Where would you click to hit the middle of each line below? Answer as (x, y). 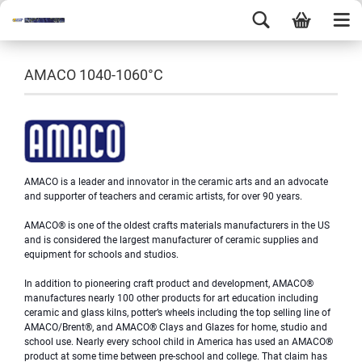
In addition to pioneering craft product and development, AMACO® (169, 284)
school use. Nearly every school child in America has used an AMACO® (179, 342)
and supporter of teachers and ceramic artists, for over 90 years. (163, 196)
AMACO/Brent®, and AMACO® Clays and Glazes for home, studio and (176, 327)
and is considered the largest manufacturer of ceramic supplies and (171, 240)
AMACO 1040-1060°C (94, 75)
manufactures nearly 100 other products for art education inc (158, 298)
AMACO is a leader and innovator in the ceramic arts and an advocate (176, 182)
